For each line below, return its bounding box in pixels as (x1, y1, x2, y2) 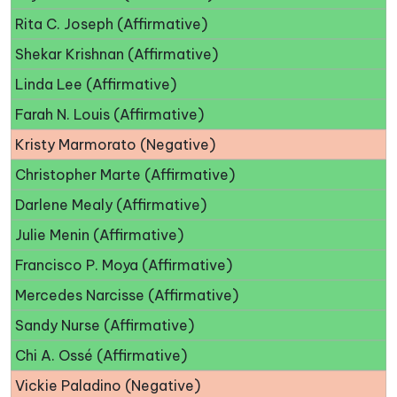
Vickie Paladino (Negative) (15, 377, 200, 395)
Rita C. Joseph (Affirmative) (15, 15, 207, 34)
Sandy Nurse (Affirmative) (15, 316, 194, 335)
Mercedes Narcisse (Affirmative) (15, 286, 238, 305)
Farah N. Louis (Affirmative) (15, 105, 204, 124)
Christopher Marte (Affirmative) (15, 166, 235, 184)
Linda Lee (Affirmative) (15, 75, 176, 94)
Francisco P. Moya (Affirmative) (15, 256, 232, 275)
